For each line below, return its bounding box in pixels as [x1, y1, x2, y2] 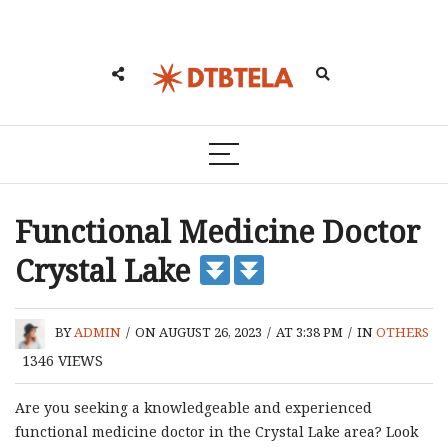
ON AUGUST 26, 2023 [135, 323, 262, 342]
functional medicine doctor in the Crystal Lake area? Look [15, 421, 418, 441]
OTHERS [376, 323, 429, 342]
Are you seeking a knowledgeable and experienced [15, 397, 372, 417]
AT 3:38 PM [276, 323, 343, 342]
